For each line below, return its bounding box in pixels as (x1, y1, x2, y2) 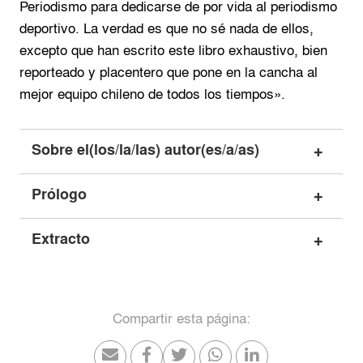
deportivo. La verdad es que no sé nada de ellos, (19, 19, 314, 38)
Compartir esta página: (112, 309, 250, 328)
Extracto (31, 228, 90, 250)
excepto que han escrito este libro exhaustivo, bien (19, 41, 327, 60)
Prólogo (31, 184, 87, 205)
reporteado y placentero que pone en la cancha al (19, 62, 318, 82)
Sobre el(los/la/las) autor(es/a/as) (31, 139, 259, 160)
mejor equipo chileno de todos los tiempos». (19, 84, 285, 104)
